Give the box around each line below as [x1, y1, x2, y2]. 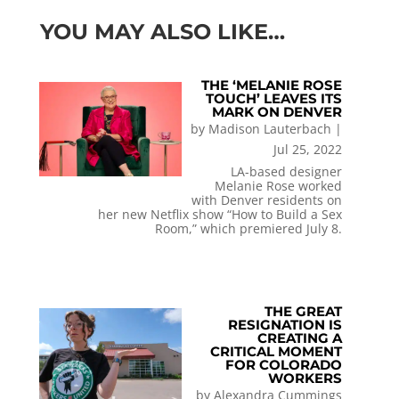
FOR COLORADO [225, 355, 343, 373]
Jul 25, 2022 [273, 141, 343, 159]
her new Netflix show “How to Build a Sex [98, 206, 343, 224]
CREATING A [257, 329, 343, 346]
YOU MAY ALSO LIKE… [39, 19, 285, 45]
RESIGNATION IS [228, 315, 343, 333]
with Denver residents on [191, 191, 343, 209]
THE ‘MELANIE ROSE [201, 77, 343, 94]
